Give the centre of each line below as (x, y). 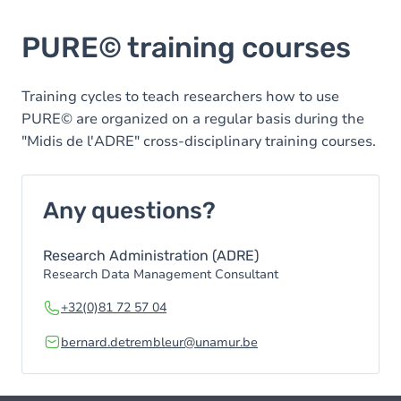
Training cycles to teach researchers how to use (180, 97)
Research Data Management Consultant (161, 274)
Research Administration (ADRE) (151, 256)
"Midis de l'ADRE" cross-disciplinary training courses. (199, 141)
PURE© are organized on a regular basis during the (193, 119)
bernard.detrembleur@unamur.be (159, 342)
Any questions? (129, 211)
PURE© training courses (186, 47)
